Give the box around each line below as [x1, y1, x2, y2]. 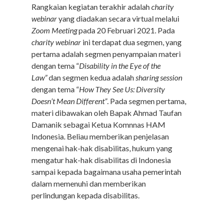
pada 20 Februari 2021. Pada [79, 26, 175, 35]
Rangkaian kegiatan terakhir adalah [31, 2, 151, 11]
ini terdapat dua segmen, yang [82, 37, 182, 47]
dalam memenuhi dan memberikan [31, 179, 146, 188]
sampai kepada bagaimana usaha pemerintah [31, 167, 181, 176]
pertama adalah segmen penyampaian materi [31, 49, 181, 58]
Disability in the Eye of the [79, 61, 161, 70]
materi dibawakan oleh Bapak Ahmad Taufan [31, 108, 182, 117]
